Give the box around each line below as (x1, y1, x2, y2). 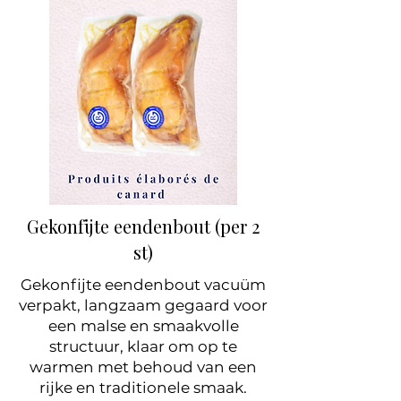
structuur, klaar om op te (49, 337, 237, 355)
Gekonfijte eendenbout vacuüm (21, 276, 266, 294)
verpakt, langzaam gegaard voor (19, 296, 268, 314)
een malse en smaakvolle (47, 317, 239, 335)
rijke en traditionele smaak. (39, 379, 247, 397)
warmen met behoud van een (30, 358, 257, 376)
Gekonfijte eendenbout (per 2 (27, 214, 260, 238)
